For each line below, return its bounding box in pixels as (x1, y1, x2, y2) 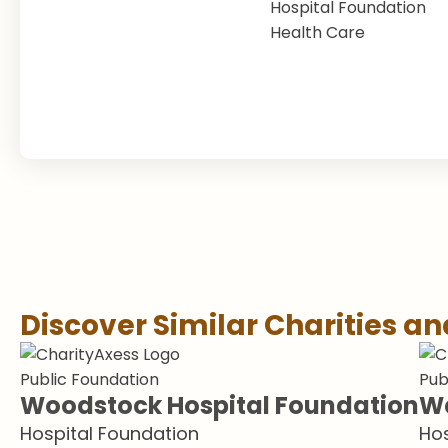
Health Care (270, 21, 365, 44)
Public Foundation (20, 368, 159, 391)
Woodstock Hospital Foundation (20, 389, 419, 422)
